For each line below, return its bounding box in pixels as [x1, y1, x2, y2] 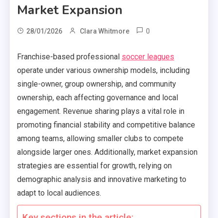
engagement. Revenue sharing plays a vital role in [17, 107, 184, 116]
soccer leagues [122, 52, 174, 62]
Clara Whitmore [80, 27, 129, 36]
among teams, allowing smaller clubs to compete [17, 134, 183, 144]
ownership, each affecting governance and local [17, 93, 178, 103]
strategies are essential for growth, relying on [17, 161, 172, 171]
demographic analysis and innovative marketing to [17, 175, 186, 184]
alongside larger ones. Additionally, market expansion [17, 147, 198, 157]
